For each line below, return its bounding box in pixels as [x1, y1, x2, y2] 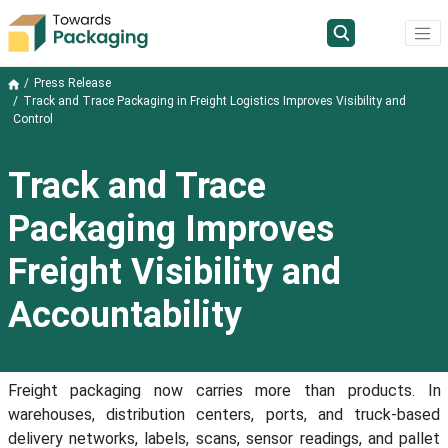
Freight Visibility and [7, 251, 341, 294]
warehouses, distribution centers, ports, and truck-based [7, 405, 441, 425]
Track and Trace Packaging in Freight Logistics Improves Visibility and [22, 94, 406, 109]
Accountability [7, 294, 242, 337]
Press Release [33, 76, 111, 91]
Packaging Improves [7, 208, 334, 251]
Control [12, 112, 53, 127]
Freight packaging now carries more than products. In [7, 381, 441, 401]
